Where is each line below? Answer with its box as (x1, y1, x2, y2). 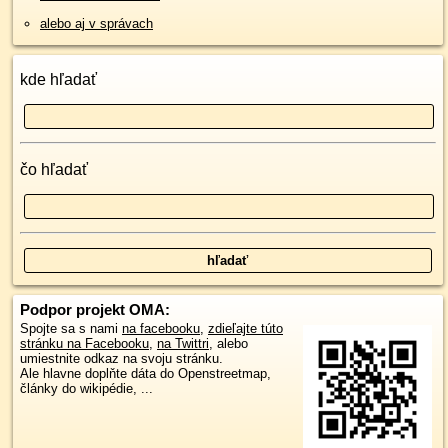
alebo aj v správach (40, 16, 153, 31)
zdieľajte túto (208, 321, 283, 336)
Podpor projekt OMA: (20, 301, 170, 318)
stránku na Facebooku (20, 336, 149, 351)
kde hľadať (20, 71, 97, 88)
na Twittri (157, 336, 209, 351)
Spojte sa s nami (20, 321, 122, 336)
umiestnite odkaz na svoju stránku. (20, 351, 223, 366)
